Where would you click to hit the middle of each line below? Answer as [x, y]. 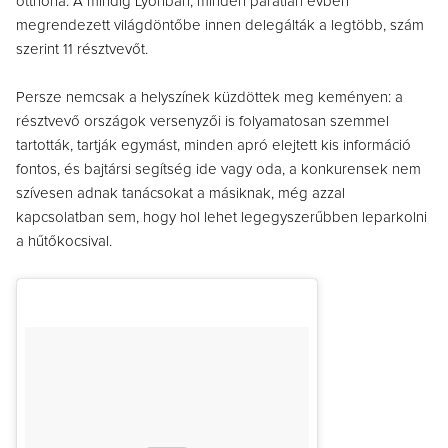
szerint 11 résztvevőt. [82, 50]
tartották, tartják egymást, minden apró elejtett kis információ [213, 146]
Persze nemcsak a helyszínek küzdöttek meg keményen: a [209, 98]
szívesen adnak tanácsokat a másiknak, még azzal [180, 194]
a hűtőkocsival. [64, 242]
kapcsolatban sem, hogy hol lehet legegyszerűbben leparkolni [221, 218]
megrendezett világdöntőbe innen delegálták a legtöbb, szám [220, 26]
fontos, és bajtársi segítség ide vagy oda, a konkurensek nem [218, 170]
